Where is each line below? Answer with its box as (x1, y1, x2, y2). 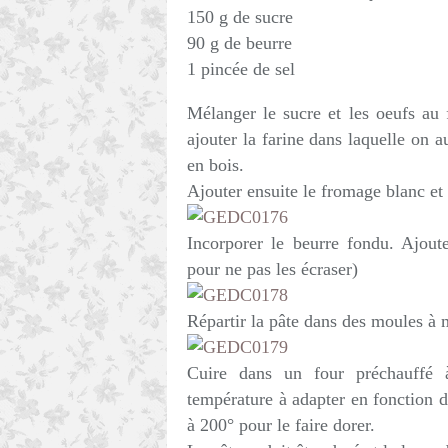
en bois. (187, 155, 244, 175)
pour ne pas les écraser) (187, 259, 358, 279)
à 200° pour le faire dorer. (187, 415, 375, 435)
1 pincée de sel (187, 59, 295, 79)
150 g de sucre (187, 7, 293, 27)
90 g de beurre (187, 33, 292, 53)
